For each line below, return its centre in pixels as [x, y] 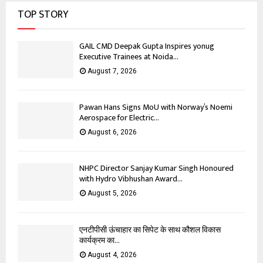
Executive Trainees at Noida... [129, 56]
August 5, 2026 [112, 193]
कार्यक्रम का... [100, 240]
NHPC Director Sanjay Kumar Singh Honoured [156, 168]
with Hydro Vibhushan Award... [131, 179]
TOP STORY [43, 14]
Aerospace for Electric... [119, 118]
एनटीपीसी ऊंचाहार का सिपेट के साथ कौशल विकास [150, 230]
